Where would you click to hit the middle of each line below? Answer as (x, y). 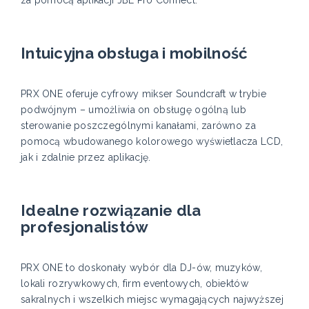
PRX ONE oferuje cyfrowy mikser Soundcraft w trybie (143, 94)
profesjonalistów (85, 227)
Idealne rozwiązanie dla (111, 211)
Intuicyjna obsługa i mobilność (134, 53)
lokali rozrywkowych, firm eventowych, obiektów (134, 284)
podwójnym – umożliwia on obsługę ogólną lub (134, 110)
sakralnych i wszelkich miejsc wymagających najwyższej (152, 300)
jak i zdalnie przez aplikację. (86, 158)
